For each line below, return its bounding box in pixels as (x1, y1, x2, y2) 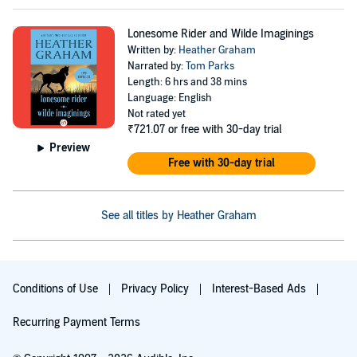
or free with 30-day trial (167, 123, 281, 136)
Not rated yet (127, 108, 186, 120)
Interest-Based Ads (212, 282, 309, 296)
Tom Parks (185, 60, 234, 73)
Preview (49, 140, 91, 155)
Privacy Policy (121, 282, 192, 296)
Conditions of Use (13, 282, 101, 296)
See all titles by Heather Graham (100, 209, 257, 222)
